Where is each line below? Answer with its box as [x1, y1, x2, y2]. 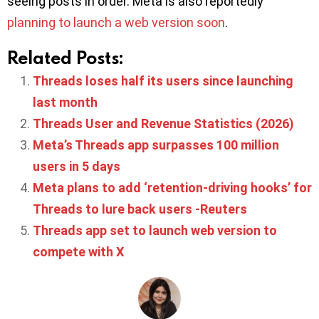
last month [33, 95, 100, 110]
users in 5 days [33, 159, 120, 174]
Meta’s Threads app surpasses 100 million [33, 137, 279, 153]
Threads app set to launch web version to [33, 223, 277, 239]
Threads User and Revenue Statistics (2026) [33, 116, 294, 132]
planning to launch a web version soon [7, 15, 225, 31]
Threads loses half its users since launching [33, 73, 293, 89]
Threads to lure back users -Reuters [33, 202, 247, 217]
